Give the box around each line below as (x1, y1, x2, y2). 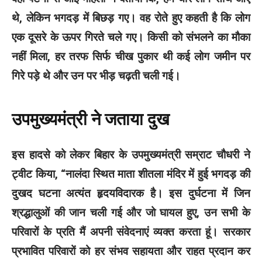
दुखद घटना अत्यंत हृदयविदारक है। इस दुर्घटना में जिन (12, 186, 250, 200)
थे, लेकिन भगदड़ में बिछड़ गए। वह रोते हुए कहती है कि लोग (12, 11, 250, 25)
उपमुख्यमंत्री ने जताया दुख (12, 110, 170, 130)
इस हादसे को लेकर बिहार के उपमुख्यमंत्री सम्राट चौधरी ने (12, 147, 250, 161)
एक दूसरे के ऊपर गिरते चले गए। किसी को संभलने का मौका (12, 30, 250, 44)
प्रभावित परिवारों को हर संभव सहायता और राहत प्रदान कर (12, 244, 250, 258)
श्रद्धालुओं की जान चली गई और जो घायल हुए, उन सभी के (12, 205, 250, 219)
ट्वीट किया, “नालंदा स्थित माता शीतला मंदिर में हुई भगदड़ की (12, 167, 250, 181)
